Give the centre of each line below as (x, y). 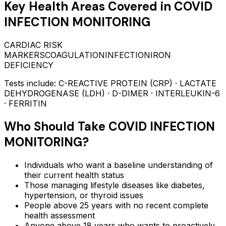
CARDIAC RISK (33, 45)
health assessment (60, 215)
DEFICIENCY (29, 65)
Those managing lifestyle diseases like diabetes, (115, 185)
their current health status (74, 175)
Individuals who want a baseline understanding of (119, 165)
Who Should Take (56, 126)
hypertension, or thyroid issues (84, 195)
